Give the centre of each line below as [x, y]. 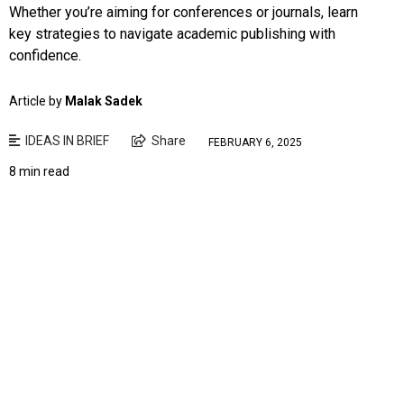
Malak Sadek [104, 101]
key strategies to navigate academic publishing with [172, 34]
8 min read [39, 172]
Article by [37, 101]
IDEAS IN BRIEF [67, 141]
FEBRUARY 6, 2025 [255, 142]
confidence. [45, 56]
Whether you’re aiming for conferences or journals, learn [184, 13]
